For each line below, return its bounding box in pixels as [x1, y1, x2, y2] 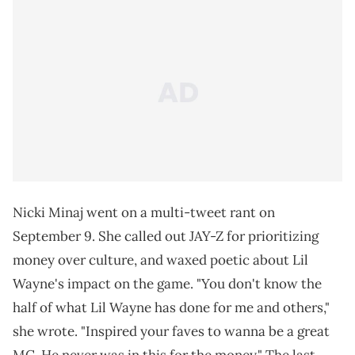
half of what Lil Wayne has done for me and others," [13, 299, 330, 317]
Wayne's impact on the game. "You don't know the [13, 275, 322, 293]
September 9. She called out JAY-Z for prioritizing [13, 227, 319, 246]
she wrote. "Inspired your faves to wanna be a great [13, 323, 330, 341]
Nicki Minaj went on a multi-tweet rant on [13, 204, 275, 222]
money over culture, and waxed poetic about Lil [13, 251, 308, 269]
